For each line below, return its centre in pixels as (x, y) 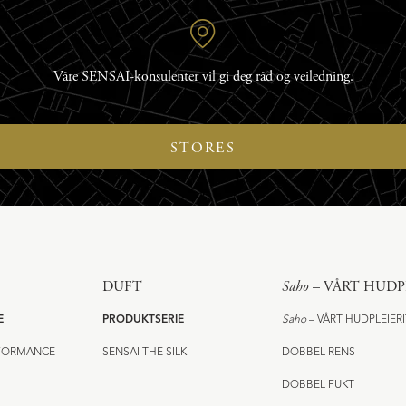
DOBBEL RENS (319, 353)
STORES (203, 149)
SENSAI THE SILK (144, 353)
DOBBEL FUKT (319, 386)
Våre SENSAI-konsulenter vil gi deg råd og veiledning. (203, 77)
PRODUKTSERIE (143, 320)
